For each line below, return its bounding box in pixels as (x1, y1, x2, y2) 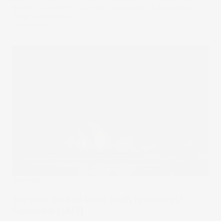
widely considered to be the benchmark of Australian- (12, 3, 192, 11)
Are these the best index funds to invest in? (12, 194, 183, 205)
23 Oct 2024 (12, 22, 48, 29)
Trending (12, 176, 40, 185)
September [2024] (12, 205, 83, 216)
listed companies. (12, 12, 71, 20)
